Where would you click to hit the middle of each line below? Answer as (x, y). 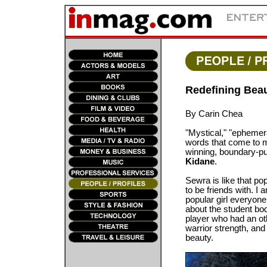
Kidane (200, 162)
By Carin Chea (214, 114)
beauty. (199, 238)
